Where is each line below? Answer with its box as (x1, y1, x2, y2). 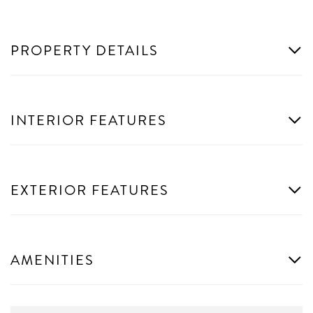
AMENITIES (10, 249, 94, 270)
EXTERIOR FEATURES (10, 180, 169, 201)
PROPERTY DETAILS (10, 40, 159, 61)
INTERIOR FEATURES (10, 110, 167, 131)
